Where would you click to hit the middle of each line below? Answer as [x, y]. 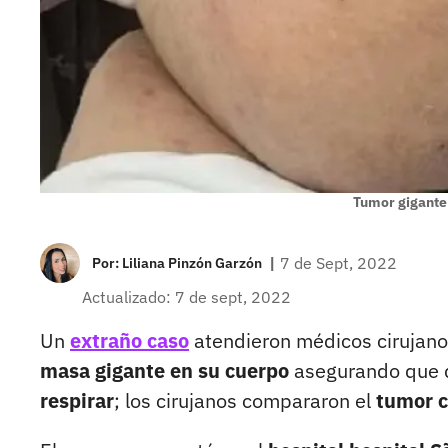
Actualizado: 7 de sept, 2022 [186, 297]
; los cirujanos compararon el [242, 401]
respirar [77, 401]
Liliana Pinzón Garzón [192, 263]
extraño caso [129, 341]
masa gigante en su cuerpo [167, 371]
